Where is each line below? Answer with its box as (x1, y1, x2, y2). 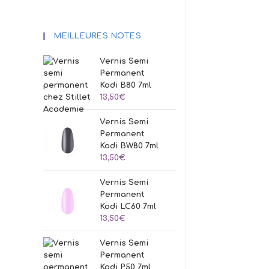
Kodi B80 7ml (100, 81, 152, 89)
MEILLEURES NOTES (54, 32, 142, 40)
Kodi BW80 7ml (100, 142, 159, 150)
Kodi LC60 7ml (100, 202, 157, 211)
